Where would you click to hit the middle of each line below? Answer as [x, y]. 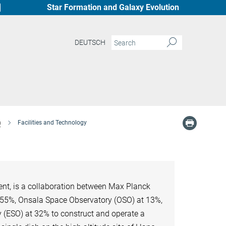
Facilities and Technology [52, 123]
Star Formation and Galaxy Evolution [113, 7]
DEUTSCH [90, 43]
